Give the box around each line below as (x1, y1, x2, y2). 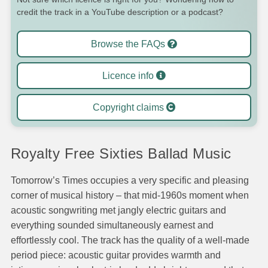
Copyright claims (92, 102, 166, 112)
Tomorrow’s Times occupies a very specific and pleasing (11, 175, 249, 185)
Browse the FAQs (91, 39, 167, 49)
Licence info (102, 71, 156, 81)
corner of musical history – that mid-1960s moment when (11, 190, 249, 200)
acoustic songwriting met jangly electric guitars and (11, 205, 226, 215)
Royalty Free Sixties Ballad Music (11, 145, 232, 162)
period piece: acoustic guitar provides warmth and (11, 249, 221, 260)
